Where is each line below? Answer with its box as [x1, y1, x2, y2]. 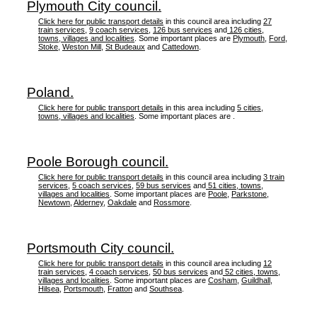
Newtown [38, 198, 70, 207]
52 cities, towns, [223, 267, 280, 276]
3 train [263, 173, 284, 181]
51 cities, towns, [206, 181, 263, 190]
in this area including [163, 103, 237, 112]
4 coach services [89, 267, 149, 276]
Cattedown [162, 42, 199, 51]
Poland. [27, 85, 74, 100]
